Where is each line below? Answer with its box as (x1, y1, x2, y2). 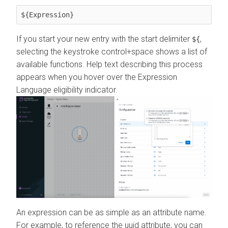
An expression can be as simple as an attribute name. (16, 207, 207, 217)
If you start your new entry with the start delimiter (16, 34, 192, 44)
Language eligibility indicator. (16, 85, 118, 95)
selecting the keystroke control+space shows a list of (16, 47, 207, 57)
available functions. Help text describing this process (16, 60, 203, 70)
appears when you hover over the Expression (16, 72, 177, 82)
